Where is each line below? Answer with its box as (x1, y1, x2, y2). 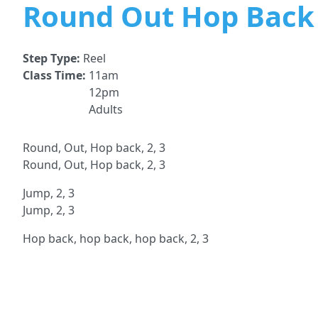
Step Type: (23, 50, 83, 66)
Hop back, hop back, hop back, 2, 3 (23, 231, 209, 246)
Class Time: (23, 67, 89, 83)
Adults (89, 102, 123, 117)
